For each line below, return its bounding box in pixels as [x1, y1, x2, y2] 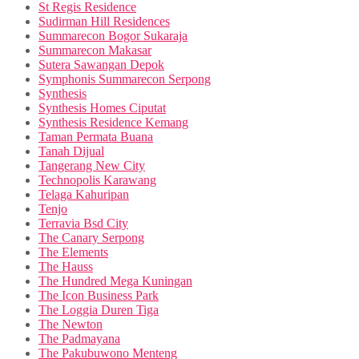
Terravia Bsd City [38, 216, 128, 230]
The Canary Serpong [38, 230, 144, 244]
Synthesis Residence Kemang [38, 115, 188, 129]
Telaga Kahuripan [38, 187, 129, 201]
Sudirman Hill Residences [38, 14, 170, 28]
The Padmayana [38, 331, 120, 345]
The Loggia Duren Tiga [38, 302, 159, 317]
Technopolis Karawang [38, 172, 156, 187]
